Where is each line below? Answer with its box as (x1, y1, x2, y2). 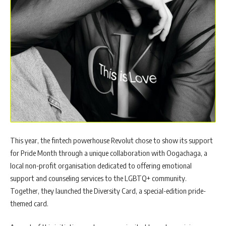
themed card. (10, 198, 48, 208)
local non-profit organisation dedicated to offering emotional (10, 160, 192, 170)
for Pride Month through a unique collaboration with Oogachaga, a (10, 148, 207, 157)
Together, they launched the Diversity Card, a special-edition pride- (10, 186, 206, 195)
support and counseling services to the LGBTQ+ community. (10, 173, 187, 183)
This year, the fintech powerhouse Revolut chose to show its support (10, 135, 213, 145)
